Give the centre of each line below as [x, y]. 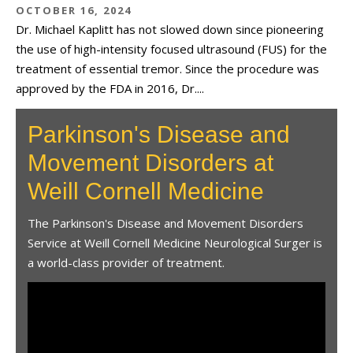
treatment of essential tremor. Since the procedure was [167, 69]
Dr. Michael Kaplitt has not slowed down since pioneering [170, 29]
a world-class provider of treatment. [126, 262]
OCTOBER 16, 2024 [74, 10]
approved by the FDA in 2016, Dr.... [110, 88]
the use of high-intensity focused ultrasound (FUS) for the [171, 49]
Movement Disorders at [150, 162]
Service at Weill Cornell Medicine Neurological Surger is [175, 242]
